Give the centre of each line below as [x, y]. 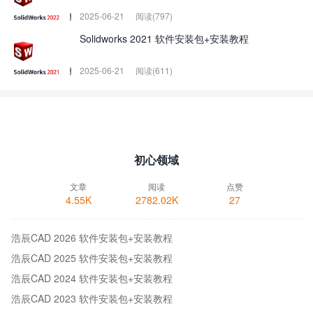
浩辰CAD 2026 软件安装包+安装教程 [92, 238]
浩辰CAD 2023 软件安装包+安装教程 [92, 299]
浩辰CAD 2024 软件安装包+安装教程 [92, 278]
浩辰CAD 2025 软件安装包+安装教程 [92, 258]
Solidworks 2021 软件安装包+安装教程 [164, 39]
